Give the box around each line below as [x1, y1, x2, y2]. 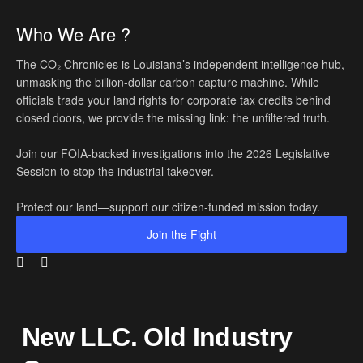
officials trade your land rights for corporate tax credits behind [16, 91, 331, 108]
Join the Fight [147, 225, 216, 242]
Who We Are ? [16, 20, 130, 46]
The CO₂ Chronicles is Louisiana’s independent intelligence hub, [16, 55, 344, 72]
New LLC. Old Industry [22, 322, 293, 352]
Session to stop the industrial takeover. [16, 162, 214, 179]
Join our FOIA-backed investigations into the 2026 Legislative [16, 144, 330, 161]
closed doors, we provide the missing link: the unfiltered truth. [16, 109, 330, 126]
